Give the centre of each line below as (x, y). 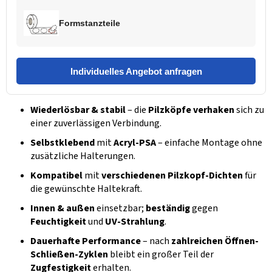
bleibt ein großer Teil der (161, 255)
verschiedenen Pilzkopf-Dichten (172, 176)
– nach (156, 241)
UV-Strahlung (135, 222)
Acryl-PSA (135, 143)
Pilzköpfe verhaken (191, 110)
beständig (168, 209)
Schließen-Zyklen (69, 255)
